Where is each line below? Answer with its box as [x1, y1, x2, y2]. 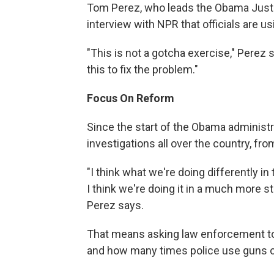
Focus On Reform [87, 92, 174, 105]
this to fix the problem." [87, 63, 198, 76]
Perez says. [87, 199, 144, 212]
